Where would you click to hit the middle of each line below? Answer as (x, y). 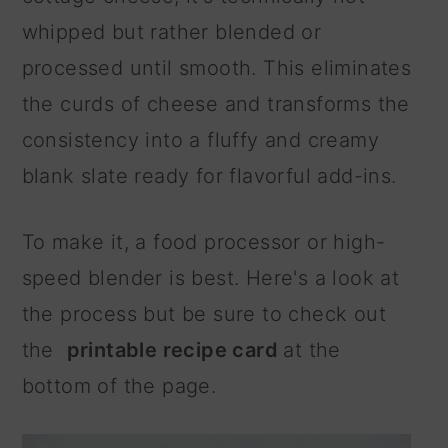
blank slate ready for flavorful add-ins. (212, 175)
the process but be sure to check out (204, 313)
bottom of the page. (122, 385)
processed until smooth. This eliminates (216, 67)
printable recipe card (175, 349)
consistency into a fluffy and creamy (200, 139)
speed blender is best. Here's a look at (210, 277)
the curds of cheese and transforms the (215, 103)
